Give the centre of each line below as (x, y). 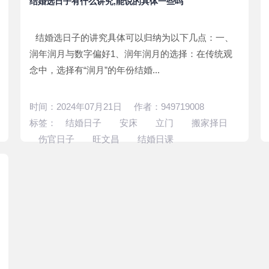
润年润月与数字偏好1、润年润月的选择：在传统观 (131, 54)
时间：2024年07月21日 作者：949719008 (117, 107)
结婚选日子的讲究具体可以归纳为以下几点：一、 (134, 38)
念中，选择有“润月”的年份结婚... (95, 70)
